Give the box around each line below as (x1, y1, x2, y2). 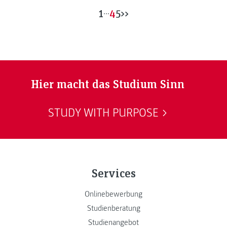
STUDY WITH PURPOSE (48, 105, 159, 120)
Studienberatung (87, 203, 140, 214)
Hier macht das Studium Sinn (30, 75, 184, 92)
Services (91, 165, 136, 181)
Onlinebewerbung (85, 189, 142, 200)
